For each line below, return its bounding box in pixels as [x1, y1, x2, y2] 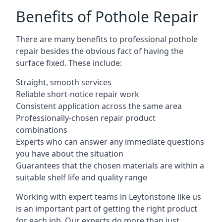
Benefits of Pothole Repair [16, 6, 198, 27]
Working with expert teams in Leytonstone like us [16, 191, 201, 202]
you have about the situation [16, 148, 123, 159]
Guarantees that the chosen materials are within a [16, 160, 204, 171]
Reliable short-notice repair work [16, 89, 139, 100]
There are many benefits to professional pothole [16, 34, 198, 45]
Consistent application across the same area [16, 101, 182, 111]
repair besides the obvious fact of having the [16, 46, 183, 56]
